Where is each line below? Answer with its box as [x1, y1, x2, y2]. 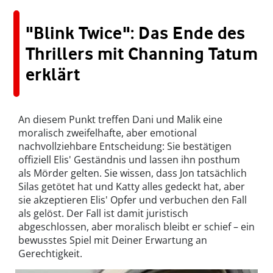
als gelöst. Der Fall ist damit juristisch [18, 207, 188, 221]
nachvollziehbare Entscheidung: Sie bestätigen [18, 140, 232, 154]
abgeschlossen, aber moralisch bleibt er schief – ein [18, 220, 255, 234]
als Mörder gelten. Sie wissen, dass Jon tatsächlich [18, 166, 247, 180]
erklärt [26, 64, 80, 85]
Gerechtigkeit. [18, 247, 82, 261]
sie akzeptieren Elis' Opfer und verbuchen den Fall [18, 193, 247, 207]
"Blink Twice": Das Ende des [26, 23, 246, 44]
